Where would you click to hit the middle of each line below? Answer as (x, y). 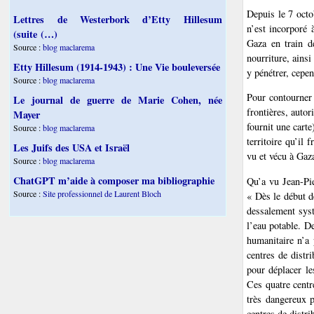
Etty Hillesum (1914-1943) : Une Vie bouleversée (117, 67)
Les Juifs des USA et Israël (72, 148)
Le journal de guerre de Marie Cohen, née (118, 100)
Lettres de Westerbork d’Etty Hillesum (118, 20)
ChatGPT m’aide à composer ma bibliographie (114, 181)
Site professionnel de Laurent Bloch (102, 194)
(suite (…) (36, 34)
